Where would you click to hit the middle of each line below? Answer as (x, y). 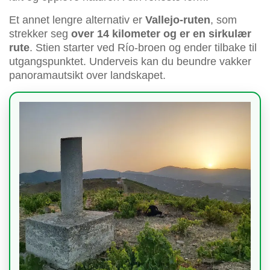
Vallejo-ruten (178, 20)
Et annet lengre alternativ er (77, 20)
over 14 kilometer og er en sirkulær (161, 34)
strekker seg (40, 34)
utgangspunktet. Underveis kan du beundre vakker (130, 62)
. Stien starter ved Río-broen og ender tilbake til (143, 48)
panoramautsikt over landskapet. (87, 76)
